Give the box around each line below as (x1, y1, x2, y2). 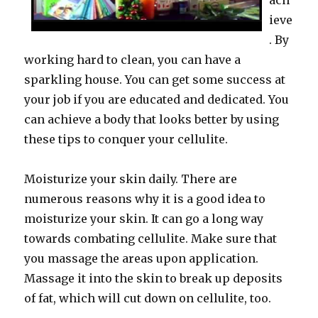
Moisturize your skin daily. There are (24, 172, 238, 186)
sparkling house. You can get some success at (24, 72, 286, 87)
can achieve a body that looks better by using (24, 112, 280, 126)
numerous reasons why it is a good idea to (24, 192, 266, 206)
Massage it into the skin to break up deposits (24, 271, 283, 285)
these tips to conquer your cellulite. (24, 132, 229, 146)
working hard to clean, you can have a (24, 53, 241, 67)
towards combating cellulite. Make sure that (24, 231, 278, 246)
